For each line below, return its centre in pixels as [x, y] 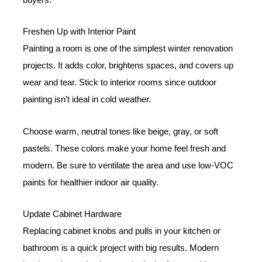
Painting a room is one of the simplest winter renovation [128, 49]
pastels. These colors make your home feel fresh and [125, 148]
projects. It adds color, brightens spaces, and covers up [128, 66]
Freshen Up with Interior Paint [80, 32]
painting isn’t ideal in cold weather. [87, 100]
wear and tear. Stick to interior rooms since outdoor [120, 83]
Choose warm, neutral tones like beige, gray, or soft [121, 131]
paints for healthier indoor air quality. [91, 182]
